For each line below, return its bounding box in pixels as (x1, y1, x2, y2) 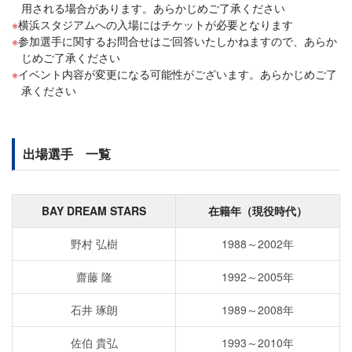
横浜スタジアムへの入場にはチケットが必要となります (18, 16, 293, 32)
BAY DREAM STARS (42, 202, 146, 218)
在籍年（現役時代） (208, 202, 307, 218)
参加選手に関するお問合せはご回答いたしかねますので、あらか (18, 32, 337, 49)
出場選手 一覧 (23, 144, 111, 163)
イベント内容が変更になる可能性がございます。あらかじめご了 (18, 65, 337, 82)
